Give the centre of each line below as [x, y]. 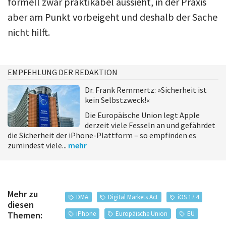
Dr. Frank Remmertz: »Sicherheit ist [146, 90]
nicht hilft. [29, 32]
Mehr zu [23, 194]
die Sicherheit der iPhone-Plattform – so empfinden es [102, 135]
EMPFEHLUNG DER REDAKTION [63, 72]
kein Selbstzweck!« [117, 100]
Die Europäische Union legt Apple [142, 115]
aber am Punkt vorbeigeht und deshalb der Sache [112, 17]
